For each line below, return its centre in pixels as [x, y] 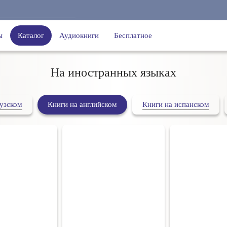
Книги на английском [82, 104]
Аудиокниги [79, 35]
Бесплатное [133, 35]
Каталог [31, 35]
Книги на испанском [176, 104]
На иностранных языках [113, 72]
